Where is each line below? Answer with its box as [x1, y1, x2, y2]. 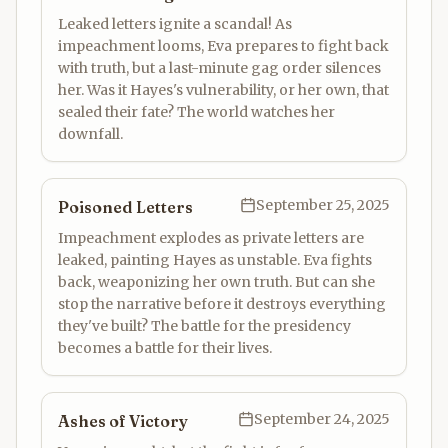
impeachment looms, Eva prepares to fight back [58, 37, 389, 55]
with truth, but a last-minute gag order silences [58, 59, 381, 77]
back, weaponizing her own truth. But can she [58, 273, 375, 291]
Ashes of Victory [58, 411, 188, 431]
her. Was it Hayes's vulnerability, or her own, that [58, 81, 389, 99]
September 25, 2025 [256, 196, 390, 214]
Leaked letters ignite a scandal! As [58, 15, 292, 33]
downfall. [58, 125, 123, 143]
